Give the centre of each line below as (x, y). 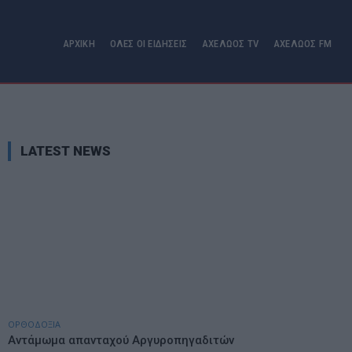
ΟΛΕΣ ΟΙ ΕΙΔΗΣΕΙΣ (148, 44)
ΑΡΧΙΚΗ (79, 44)
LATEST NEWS (66, 151)
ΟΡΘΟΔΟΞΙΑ (34, 324)
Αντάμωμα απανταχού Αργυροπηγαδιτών (121, 340)
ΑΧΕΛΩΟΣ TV (230, 44)
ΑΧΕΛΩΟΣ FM (302, 44)
